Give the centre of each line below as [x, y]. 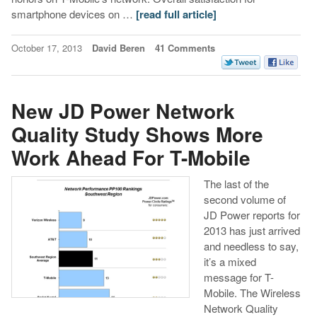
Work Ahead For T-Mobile [131, 158]
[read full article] [176, 14]
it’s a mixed [230, 262]
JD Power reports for [252, 215]
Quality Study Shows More [137, 134]
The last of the [236, 184]
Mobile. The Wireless [252, 293]
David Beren [118, 47]
